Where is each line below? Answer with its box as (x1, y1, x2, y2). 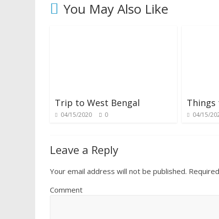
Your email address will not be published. (50, 166, 187, 176)
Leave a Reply (50, 142, 118, 157)
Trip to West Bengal (55, 96, 140, 109)
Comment (50, 184, 83, 195)
